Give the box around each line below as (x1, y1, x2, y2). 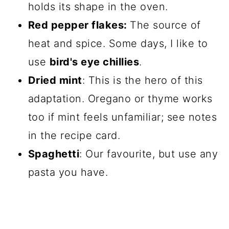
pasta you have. (28, 166, 108, 178)
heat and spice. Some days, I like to (28, 37, 208, 50)
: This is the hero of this (82, 74, 203, 86)
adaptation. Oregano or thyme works (28, 92, 213, 105)
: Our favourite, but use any (79, 147, 218, 160)
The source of (130, 18, 201, 31)
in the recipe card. (28, 129, 121, 142)
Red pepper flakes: (28, 18, 130, 31)
